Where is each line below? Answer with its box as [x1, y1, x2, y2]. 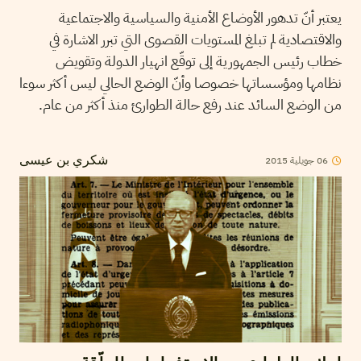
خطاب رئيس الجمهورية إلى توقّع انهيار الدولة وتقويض [56, 50, 342, 73]
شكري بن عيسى [19, 155, 108, 168]
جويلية [288, 153, 314, 168]
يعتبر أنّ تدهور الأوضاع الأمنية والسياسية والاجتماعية [59, 6, 342, 29]
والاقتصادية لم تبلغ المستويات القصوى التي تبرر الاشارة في [49, 28, 342, 51]
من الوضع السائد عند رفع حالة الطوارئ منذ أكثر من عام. [39, 93, 342, 116]
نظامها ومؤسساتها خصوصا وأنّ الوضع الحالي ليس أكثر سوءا [19, 72, 342, 94]
